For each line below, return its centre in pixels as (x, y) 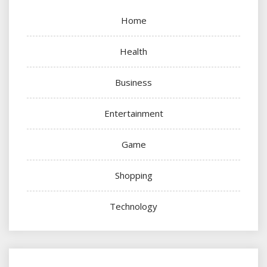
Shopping (133, 175)
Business (133, 82)
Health (133, 51)
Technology (133, 206)
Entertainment (133, 113)
